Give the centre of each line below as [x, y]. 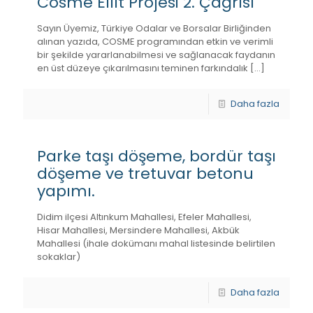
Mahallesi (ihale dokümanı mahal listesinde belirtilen [156, 243]
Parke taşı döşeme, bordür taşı [156, 156]
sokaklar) [59, 257]
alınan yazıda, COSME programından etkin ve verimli [155, 42]
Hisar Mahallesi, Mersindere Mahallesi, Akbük [138, 230]
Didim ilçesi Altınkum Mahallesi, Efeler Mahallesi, [144, 217]
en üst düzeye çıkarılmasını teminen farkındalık [143, 68]
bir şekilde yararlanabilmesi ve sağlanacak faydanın [156, 55]
